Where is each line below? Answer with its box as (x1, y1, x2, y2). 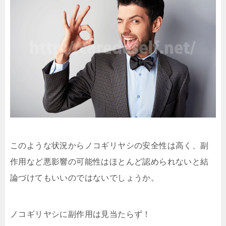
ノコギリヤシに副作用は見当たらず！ (10, 210, 151, 219)
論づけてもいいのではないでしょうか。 (10, 174, 159, 183)
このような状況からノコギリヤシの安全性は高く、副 (10, 141, 209, 150)
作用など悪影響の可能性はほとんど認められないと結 (10, 157, 209, 166)
